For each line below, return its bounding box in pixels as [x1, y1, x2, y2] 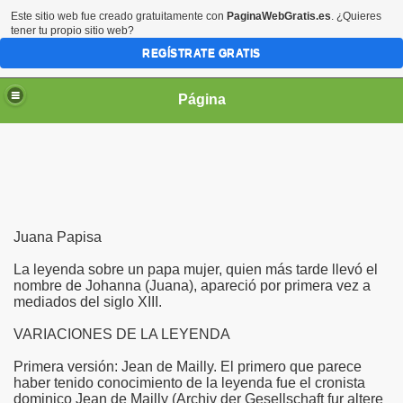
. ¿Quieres [331, 10, 381, 22]
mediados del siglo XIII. [13, 294, 162, 309]
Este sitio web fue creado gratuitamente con [11, 10, 227, 22]
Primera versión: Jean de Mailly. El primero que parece [13, 359, 362, 374]
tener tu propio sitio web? [11, 24, 134, 37]
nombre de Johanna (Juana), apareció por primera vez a [13, 278, 371, 293]
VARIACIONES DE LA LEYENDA [13, 327, 230, 342]
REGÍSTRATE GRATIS [142, 47, 261, 59]
